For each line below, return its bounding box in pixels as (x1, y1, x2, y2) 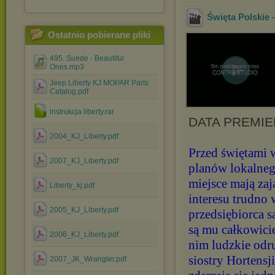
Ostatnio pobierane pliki (48, 29, 150, 40)
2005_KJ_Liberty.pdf (50, 206, 118, 214)
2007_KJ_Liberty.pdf (50, 157, 118, 165)
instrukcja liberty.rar (50, 107, 114, 116)
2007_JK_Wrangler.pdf (50, 255, 126, 263)
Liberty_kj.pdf (50, 181, 95, 190)
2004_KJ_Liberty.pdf (50, 132, 118, 141)
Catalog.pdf (50, 87, 88, 96)
